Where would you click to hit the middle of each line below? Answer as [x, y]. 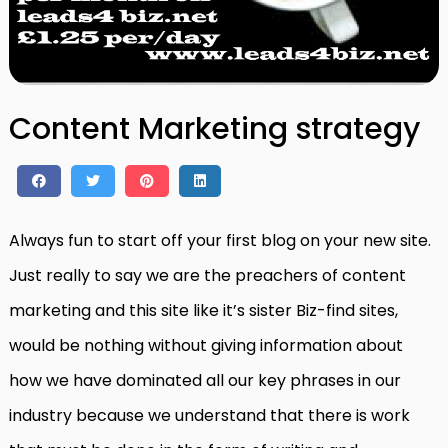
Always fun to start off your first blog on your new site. [220, 241]
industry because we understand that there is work [209, 416]
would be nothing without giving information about [206, 346]
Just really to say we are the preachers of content [207, 276]
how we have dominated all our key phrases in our [205, 381]
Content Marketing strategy [214, 129]
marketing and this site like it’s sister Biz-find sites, [203, 311]
